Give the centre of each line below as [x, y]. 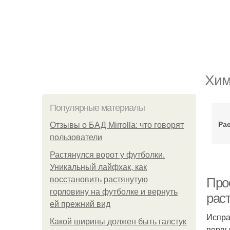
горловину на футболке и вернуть [114, 192]
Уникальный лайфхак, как [98, 167]
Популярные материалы [97, 108]
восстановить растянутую [99, 179]
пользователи [76, 137]
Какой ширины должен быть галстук [118, 222]
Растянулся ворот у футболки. [107, 155]
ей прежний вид [80, 204]
